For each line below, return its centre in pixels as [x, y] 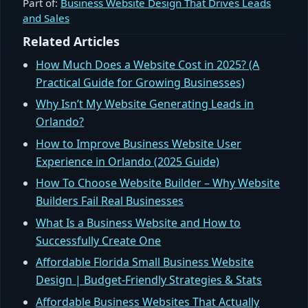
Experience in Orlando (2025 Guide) [128, 161]
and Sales [46, 18]
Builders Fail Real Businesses [110, 201]
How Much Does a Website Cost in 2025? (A [148, 64]
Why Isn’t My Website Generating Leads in [145, 104]
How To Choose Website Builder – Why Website [158, 183]
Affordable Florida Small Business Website [145, 262]
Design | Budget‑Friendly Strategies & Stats [149, 280]
